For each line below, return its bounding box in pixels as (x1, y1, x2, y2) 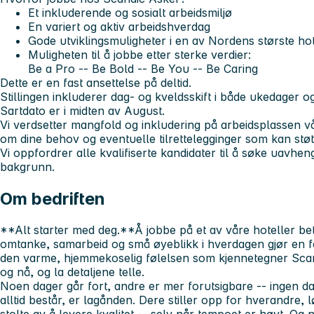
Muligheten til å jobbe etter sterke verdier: (28, 47, 251, 62)
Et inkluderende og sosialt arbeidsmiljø (28, 5, 232, 20)
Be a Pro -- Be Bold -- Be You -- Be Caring (28, 61, 258, 76)
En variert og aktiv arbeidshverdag (28, 19, 210, 34)
